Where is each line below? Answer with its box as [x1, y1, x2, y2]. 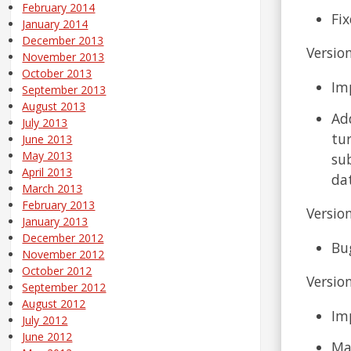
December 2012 [22, 230, 104, 246]
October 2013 [22, 66, 92, 81]
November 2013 [22, 49, 105, 65]
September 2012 [22, 280, 107, 295]
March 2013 [22, 181, 83, 197]
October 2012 [22, 263, 92, 279]
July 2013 [22, 115, 68, 131]
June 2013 [22, 132, 73, 147]
